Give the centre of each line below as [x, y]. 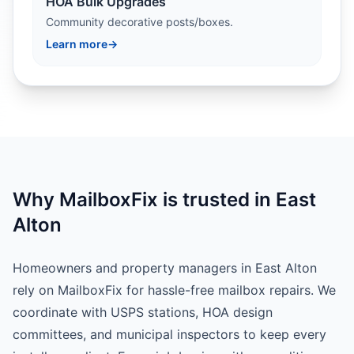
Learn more [77, 44]
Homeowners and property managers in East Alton [165, 268]
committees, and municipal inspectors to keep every [169, 334]
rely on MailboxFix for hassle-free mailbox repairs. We [174, 290]
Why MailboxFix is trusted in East [164, 200]
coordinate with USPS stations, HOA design [143, 312]
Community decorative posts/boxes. [139, 22]
